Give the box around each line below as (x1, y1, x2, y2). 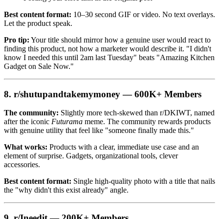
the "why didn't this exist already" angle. (4, 186, 129, 195)
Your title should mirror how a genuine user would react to (29, 35, 211, 44)
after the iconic (4, 117, 51, 126)
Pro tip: (4, 35, 29, 44)
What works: (4, 143, 47, 152)
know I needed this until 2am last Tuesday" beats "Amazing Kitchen (4, 53, 215, 62)
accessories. (4, 160, 40, 169)
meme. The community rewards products (83, 117, 211, 126)
